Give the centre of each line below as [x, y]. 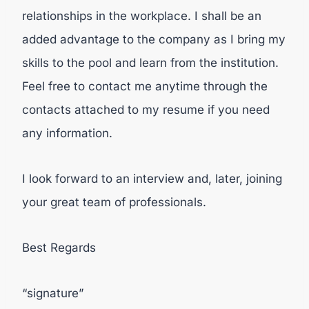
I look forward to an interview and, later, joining [152, 179]
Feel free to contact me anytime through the [145, 86]
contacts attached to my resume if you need [146, 110]
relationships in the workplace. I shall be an [142, 16]
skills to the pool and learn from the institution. [150, 63]
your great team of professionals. [114, 202]
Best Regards [59, 248]
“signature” [53, 293]
